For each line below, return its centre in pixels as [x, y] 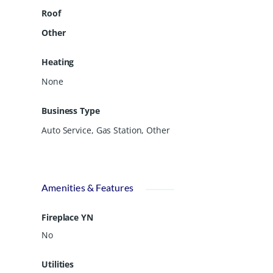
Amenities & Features [87, 187]
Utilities [58, 264]
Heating [58, 62]
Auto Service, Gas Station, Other [106, 130]
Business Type [71, 110]
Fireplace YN [67, 217]
